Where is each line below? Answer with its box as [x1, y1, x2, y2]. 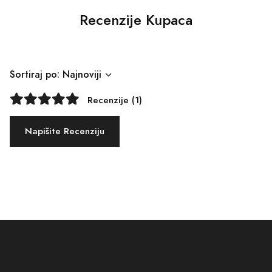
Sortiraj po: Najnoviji [10, 67, 101, 82]
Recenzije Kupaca [80, 10, 192, 31]
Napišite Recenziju [25, 124, 104, 138]
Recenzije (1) [87, 93, 142, 107]
